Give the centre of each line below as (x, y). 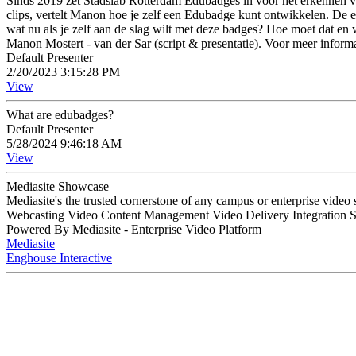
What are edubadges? (60, 115)
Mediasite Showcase (58, 186)
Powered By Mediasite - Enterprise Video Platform (134, 229)
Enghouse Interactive (59, 258)
